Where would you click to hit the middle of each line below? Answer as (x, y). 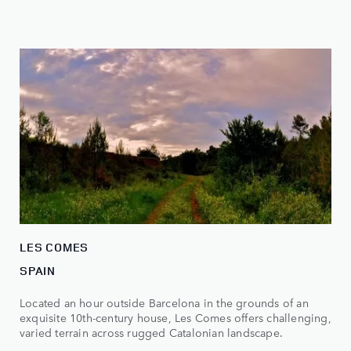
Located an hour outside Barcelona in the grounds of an (164, 302)
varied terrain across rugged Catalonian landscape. (152, 332)
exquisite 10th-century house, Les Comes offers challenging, (175, 317)
